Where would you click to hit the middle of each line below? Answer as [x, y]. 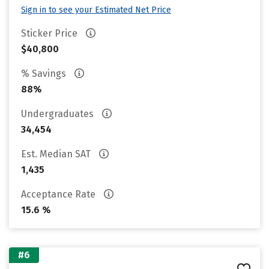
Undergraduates [59, 114]
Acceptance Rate [59, 194]
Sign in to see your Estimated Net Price [96, 10]
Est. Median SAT [57, 154]
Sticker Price [50, 33]
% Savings [45, 74]
